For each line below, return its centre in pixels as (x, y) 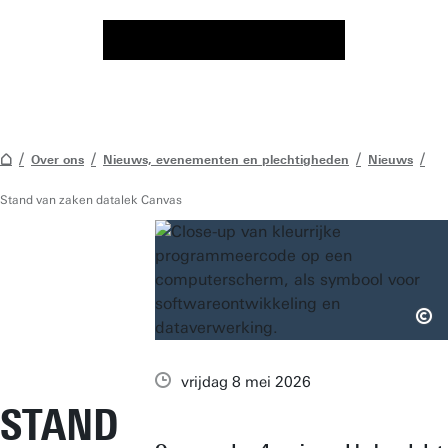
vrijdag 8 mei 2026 (246, 382)
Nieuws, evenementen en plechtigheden (226, 160)
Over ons (57, 160)
